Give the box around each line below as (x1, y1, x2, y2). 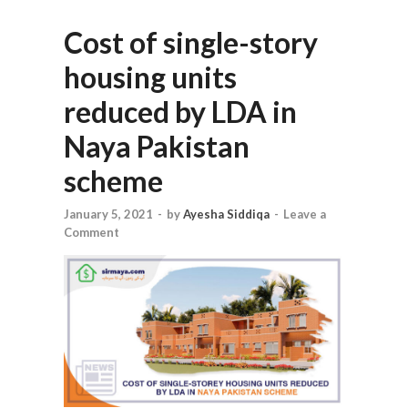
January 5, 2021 (64, 206, 153, 221)
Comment (64, 224, 119, 240)
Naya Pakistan (64, 128, 250, 165)
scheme (64, 163, 163, 199)
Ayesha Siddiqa (183, 206, 270, 221)
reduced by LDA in (64, 94, 297, 130)
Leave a (283, 206, 326, 221)
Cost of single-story (64, 25, 318, 61)
